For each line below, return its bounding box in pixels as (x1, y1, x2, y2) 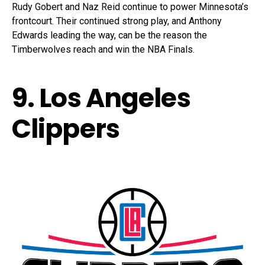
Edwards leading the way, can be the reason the (12, 29, 207, 41)
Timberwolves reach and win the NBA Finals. (12, 43, 195, 55)
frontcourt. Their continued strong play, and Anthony (12, 15, 222, 27)
